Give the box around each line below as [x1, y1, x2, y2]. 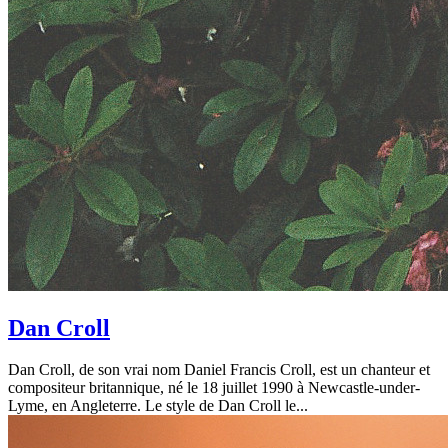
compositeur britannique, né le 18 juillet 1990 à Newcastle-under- [8, 379, 420, 397]
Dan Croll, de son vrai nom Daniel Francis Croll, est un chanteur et [8, 361, 430, 379]
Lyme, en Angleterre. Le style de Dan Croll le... [8, 397, 308, 415]
